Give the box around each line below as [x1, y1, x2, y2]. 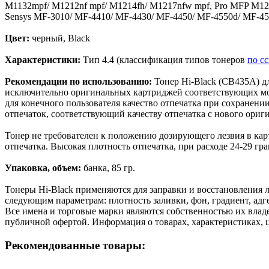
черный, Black [29, 32, 90, 43]
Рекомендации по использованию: [5, 76, 152, 86]
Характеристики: [5, 54, 83, 65]
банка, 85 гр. [81, 162, 135, 173]
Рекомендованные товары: [5, 238, 145, 252]
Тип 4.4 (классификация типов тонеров [83, 54, 247, 65]
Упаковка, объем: [5, 162, 81, 173]
